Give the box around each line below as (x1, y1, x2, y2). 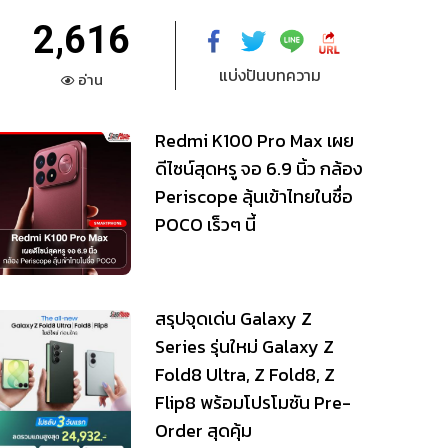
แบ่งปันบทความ (219, 63, 321, 87)
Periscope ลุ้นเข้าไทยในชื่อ (154, 183, 353, 210)
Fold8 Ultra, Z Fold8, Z (154, 360, 335, 388)
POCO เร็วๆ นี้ (154, 211, 256, 238)
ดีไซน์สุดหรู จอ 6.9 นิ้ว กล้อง (154, 155, 363, 182)
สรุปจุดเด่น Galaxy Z (154, 304, 312, 332)
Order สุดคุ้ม (154, 416, 252, 444)
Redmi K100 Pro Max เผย (154, 127, 354, 154)
